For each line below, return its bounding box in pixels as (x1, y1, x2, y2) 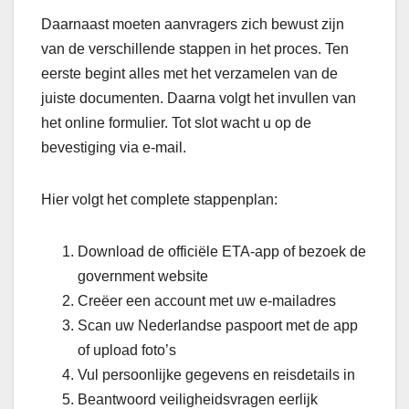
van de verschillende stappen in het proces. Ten (41, 41, 349, 58)
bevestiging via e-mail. (41, 140, 186, 156)
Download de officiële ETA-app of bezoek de (78, 244, 366, 260)
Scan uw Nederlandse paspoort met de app (78, 318, 358, 334)
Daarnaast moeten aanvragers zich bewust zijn (41, 16, 344, 33)
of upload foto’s (78, 342, 176, 359)
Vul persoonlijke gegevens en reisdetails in (78, 367, 355, 383)
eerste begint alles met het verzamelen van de (41, 66, 338, 82)
